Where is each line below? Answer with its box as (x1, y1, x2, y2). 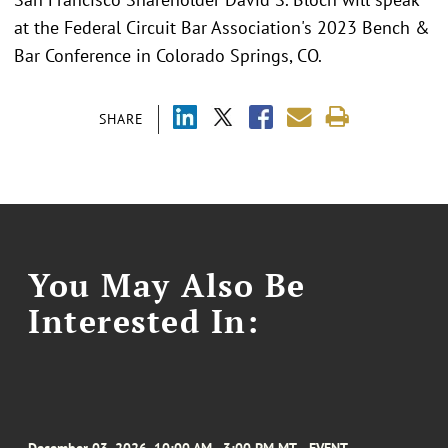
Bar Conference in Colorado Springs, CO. (14, 43, 326, 67)
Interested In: (28, 299, 260, 342)
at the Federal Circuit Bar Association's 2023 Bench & (14, 15, 430, 39)
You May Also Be (28, 263, 306, 306)
